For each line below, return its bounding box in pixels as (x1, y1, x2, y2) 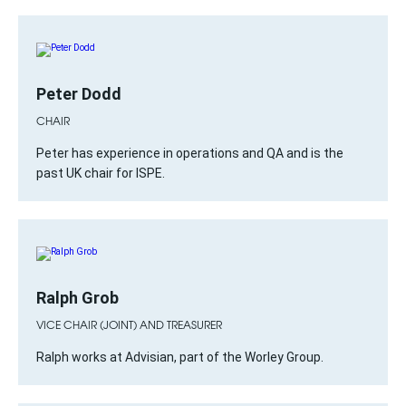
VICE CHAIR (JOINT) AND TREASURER (36, 316, 222, 333)
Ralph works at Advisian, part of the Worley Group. (36, 350, 324, 364)
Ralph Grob (36, 288, 119, 307)
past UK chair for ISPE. (36, 166, 165, 180)
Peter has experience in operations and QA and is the (36, 146, 343, 160)
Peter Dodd (36, 84, 121, 103)
